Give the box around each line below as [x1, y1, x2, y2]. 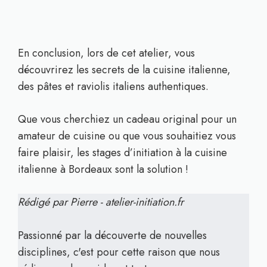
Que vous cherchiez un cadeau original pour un [18, 111, 237, 127]
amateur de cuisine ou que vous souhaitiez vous [18, 128, 236, 144]
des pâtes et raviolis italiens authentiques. [18, 79, 209, 94]
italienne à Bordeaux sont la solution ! [18, 162, 188, 177]
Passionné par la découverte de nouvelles [18, 228, 207, 243]
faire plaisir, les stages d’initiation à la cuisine [18, 145, 227, 160]
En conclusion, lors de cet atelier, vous [18, 45, 195, 61]
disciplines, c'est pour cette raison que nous [18, 244, 220, 260]
